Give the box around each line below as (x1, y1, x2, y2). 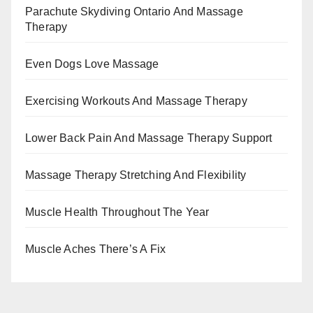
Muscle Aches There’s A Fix (25, 242, 166, 255)
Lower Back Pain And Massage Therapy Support (25, 131, 272, 144)
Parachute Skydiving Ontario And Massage (25, 5, 243, 17)
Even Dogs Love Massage (25, 57, 159, 70)
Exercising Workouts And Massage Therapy (25, 94, 247, 107)
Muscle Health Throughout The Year (25, 205, 210, 218)
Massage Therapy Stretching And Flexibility (25, 168, 247, 181)
